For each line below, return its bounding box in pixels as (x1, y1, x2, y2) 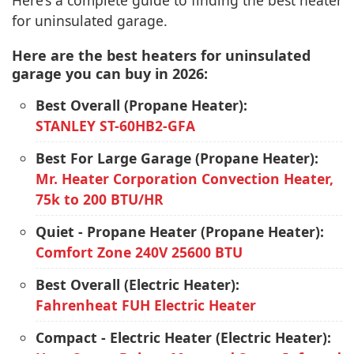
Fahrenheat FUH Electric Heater (36, 296, 256, 314)
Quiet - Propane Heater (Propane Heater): (36, 222, 324, 241)
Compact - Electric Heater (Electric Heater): (36, 328, 331, 347)
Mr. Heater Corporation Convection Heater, (36, 169, 333, 188)
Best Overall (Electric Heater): (36, 275, 239, 294)
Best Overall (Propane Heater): (36, 96, 247, 115)
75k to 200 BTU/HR (36, 190, 164, 209)
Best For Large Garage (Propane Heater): (36, 149, 318, 168)
